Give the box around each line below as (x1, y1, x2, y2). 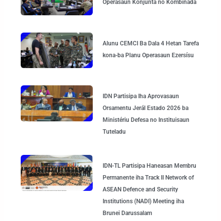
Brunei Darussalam (102, 210, 152, 217)
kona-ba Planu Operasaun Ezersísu (102, 51, 194, 59)
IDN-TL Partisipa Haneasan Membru (102, 162, 196, 170)
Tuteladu (102, 128, 126, 136)
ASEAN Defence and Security (102, 186, 178, 193)
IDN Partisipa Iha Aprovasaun (102, 93, 179, 100)
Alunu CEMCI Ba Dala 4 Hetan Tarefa (102, 39, 199, 47)
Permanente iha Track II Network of (102, 174, 194, 182)
